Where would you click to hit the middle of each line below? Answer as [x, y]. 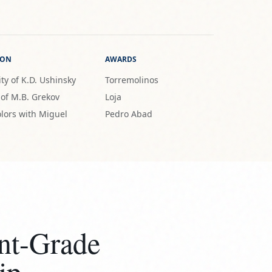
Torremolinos [132, 80]
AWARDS [121, 59]
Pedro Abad [129, 114]
